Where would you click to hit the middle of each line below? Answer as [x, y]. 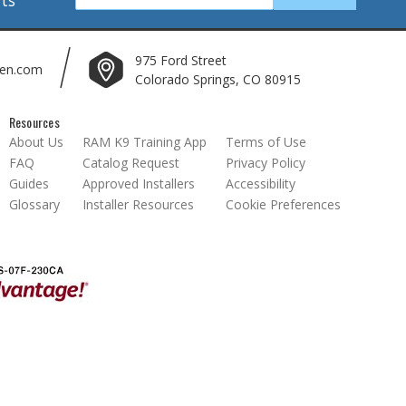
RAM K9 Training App [144, 141]
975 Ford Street [180, 60]
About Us [36, 141]
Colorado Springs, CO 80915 [217, 79]
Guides [29, 183]
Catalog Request [130, 162]
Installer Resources [138, 204]
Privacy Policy [265, 162]
